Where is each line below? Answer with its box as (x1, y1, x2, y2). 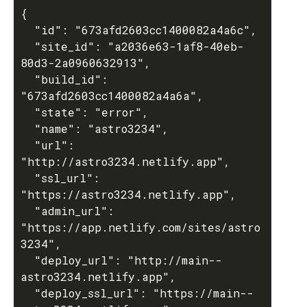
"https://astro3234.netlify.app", (21, 187, 236, 201)
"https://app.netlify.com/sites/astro (21, 220, 260, 234)
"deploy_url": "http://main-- (21, 253, 34, 267)
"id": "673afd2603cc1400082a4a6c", (21, 23, 34, 37)
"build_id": (21, 72, 34, 86)
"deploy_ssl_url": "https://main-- (21, 286, 34, 300)
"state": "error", (21, 105, 34, 119)
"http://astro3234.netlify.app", (21, 154, 230, 169)
